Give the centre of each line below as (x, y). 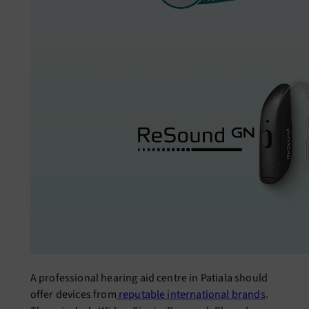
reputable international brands (191, 294)
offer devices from (73, 294)
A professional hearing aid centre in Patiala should (149, 278)
